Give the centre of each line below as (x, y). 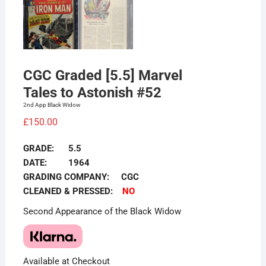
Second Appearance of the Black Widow (102, 212)
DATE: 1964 (56, 163)
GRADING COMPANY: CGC (81, 177)
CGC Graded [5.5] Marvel (102, 76)
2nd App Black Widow (52, 105)
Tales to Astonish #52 (92, 93)
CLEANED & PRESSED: (72, 191)
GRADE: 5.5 (52, 149)
